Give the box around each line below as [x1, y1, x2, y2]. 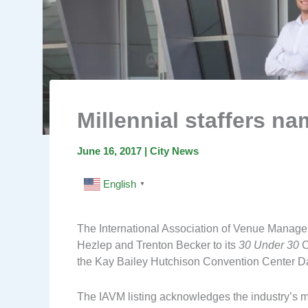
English [103, 177, 136, 190]
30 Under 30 [239, 239, 299, 252]
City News [150, 145, 199, 157]
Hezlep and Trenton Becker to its [77, 239, 239, 252]
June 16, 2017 [77, 145, 144, 157]
